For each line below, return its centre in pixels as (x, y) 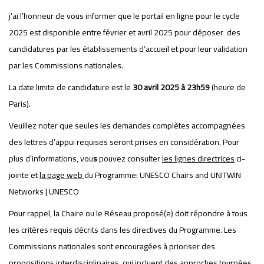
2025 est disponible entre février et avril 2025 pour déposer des (125, 32)
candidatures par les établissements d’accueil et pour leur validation (128, 49)
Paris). (20, 104)
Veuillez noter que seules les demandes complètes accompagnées (127, 126)
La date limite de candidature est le (71, 87)
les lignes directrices (198, 159)
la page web (61, 175)
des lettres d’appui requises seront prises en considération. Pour (124, 142)
